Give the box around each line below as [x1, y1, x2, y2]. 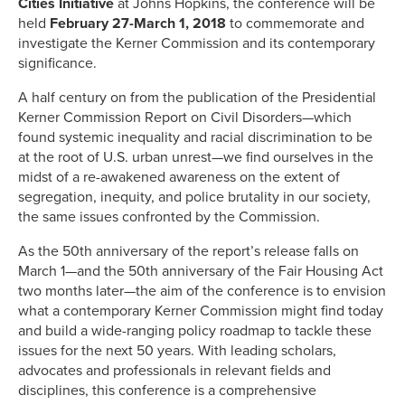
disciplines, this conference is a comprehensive [18, 381, 316, 400]
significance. [18, 53, 97, 72]
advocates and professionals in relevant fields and [18, 361, 331, 380]
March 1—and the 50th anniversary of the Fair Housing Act [18, 261, 383, 280]
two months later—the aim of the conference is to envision [18, 281, 386, 300]
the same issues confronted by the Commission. [18, 207, 320, 226]
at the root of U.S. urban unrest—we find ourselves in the [18, 147, 373, 166]
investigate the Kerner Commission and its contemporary [18, 33, 375, 52]
